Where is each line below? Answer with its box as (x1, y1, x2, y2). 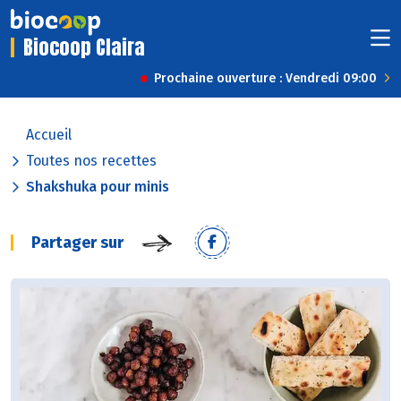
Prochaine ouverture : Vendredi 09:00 (154, 71, 377, 87)
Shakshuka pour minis (26, 178, 169, 196)
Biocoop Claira (23, 32, 145, 63)
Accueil (26, 126, 72, 144)
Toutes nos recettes (26, 152, 157, 170)
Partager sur (31, 233, 124, 253)
